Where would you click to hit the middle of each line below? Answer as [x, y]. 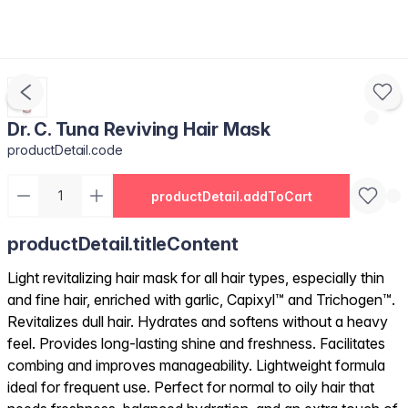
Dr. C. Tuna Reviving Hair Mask [139, 129]
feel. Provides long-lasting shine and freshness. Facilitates [196, 343]
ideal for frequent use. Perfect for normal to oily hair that [191, 387]
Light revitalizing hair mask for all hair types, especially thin [196, 278]
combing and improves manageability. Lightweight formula [196, 365]
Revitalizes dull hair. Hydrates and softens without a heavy [198, 321]
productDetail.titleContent [123, 244]
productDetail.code [66, 150]
